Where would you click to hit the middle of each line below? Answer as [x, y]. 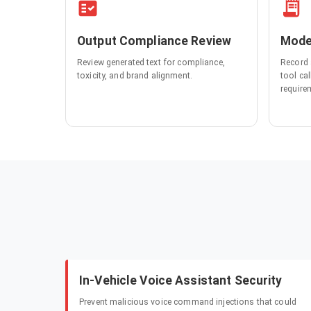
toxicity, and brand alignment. [135, 76]
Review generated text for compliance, [151, 63]
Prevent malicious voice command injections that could [188, 302]
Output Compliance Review [154, 41]
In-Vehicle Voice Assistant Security [181, 281]
